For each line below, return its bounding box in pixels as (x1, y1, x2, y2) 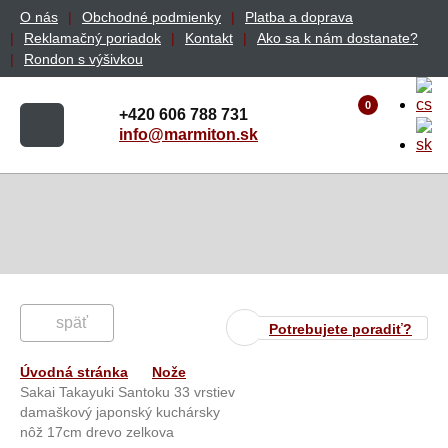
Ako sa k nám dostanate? (257, 30, 418, 46)
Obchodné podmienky (82, 9, 221, 25)
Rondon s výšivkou (24, 51, 143, 67)
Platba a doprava (245, 9, 353, 25)
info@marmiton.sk (119, 126, 258, 143)
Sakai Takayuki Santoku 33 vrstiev (20, 384, 235, 400)
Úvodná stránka (20, 364, 128, 380)
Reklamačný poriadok (24, 30, 161, 46)
